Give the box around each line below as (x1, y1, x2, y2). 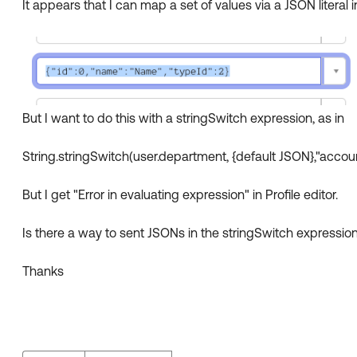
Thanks (22, 264, 64, 279)
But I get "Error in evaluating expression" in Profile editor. (22, 187, 338, 202)
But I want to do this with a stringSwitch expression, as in (22, 111, 344, 126)
